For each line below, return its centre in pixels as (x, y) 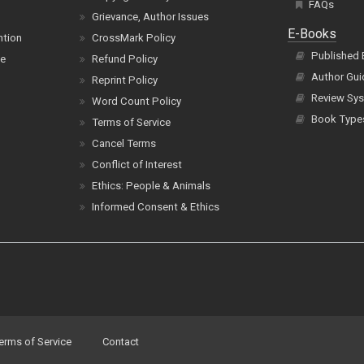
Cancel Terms (124, 143)
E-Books (312, 34)
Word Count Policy (137, 101)
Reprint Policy (125, 80)
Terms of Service (132, 122)
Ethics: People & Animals (152, 186)
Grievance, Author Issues (151, 17)
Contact (121, 342)
